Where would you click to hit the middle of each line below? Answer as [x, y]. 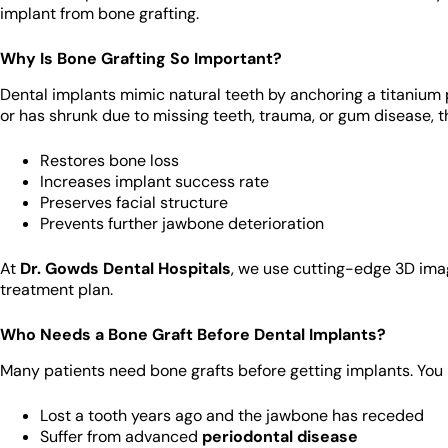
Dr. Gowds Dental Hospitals [125, 268]
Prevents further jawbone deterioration [182, 223]
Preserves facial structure [134, 202]
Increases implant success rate [154, 181]
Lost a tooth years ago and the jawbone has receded [232, 415]
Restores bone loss [109, 160]
